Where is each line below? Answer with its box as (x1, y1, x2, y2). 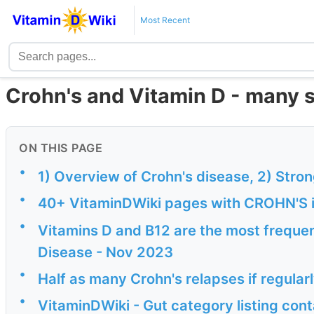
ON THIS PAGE (19, 141, 102, 156)
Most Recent (139, 15, 190, 25)
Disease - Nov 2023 (38, 243, 173, 261)
